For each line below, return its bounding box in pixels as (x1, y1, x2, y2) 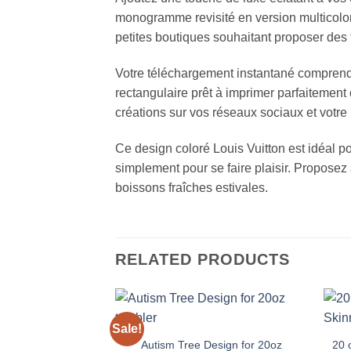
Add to (266, 327, 295, 337)
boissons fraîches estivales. (115, 181, 268, 195)
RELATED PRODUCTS (115, 250, 290, 268)
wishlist (265, 338, 297, 348)
